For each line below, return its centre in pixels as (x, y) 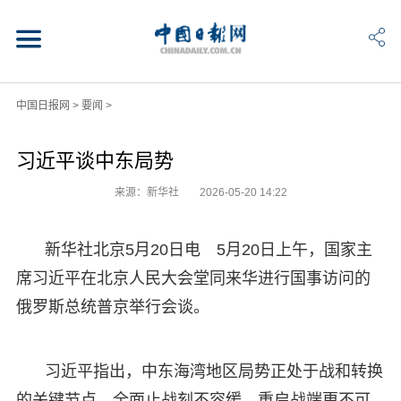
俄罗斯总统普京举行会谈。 (112, 307)
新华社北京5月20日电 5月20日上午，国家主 (208, 249)
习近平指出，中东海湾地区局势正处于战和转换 (213, 371)
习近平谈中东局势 (94, 160)
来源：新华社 (148, 192)
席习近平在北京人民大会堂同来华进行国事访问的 (193, 278)
